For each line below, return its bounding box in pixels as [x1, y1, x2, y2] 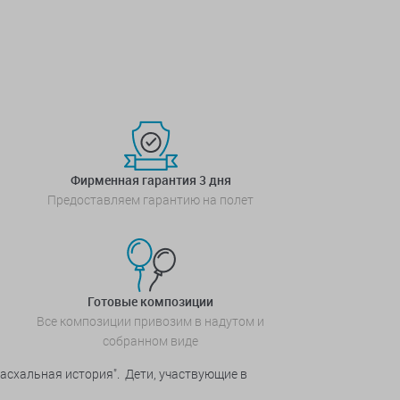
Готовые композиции [87, 293, 213, 310]
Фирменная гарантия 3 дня [70, 171, 231, 188]
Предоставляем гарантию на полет [47, 191, 254, 208]
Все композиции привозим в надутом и [37, 312, 264, 329]
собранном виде [103, 332, 198, 349]
